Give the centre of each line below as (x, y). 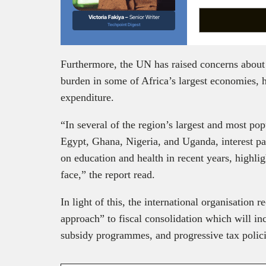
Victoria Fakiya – (109, 17)
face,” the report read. (109, 175)
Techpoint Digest (124, 24)
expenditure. (89, 98)
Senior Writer (144, 17)
